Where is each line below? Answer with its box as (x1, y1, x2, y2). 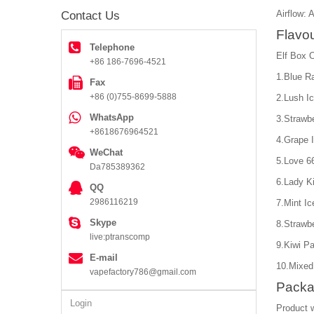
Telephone (90, 41, 135, 53)
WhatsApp (90, 111, 134, 123)
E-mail (90, 252, 118, 263)
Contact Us (61, 8, 120, 22)
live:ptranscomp (90, 231, 150, 242)
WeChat (90, 146, 123, 158)
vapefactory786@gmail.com (90, 266, 196, 277)
